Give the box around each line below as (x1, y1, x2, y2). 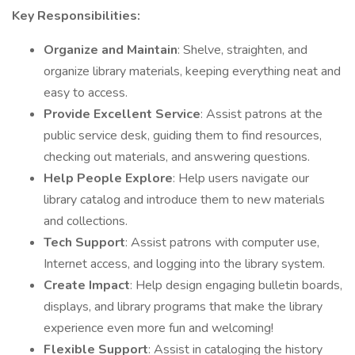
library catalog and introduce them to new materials (44, 191, 325, 208)
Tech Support (44, 234, 125, 251)
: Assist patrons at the (200, 105, 323, 123)
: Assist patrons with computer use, (125, 234, 319, 251)
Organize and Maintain (44, 41, 177, 59)
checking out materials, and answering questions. (44, 148, 310, 166)
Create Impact (44, 277, 130, 294)
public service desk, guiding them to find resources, (44, 127, 322, 144)
